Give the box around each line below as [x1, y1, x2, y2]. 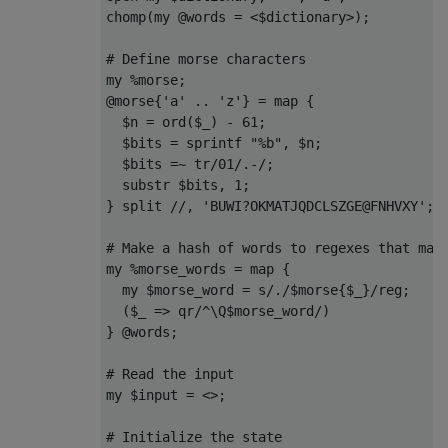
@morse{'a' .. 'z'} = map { [106, 92, 314, 109]
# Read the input [106, 365, 234, 382]
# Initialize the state [106, 428, 282, 445]
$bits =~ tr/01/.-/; [106, 155, 274, 172]
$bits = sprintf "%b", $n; [106, 134, 322, 151]
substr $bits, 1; [106, 176, 250, 193]
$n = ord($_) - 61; [106, 113, 266, 130]
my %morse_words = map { [106, 260, 290, 277]
